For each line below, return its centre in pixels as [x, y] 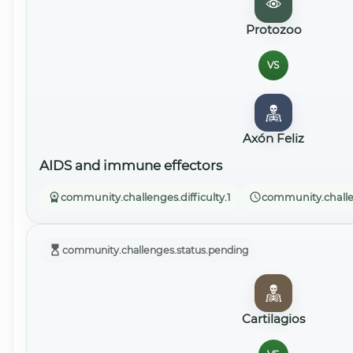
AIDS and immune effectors [131, 165]
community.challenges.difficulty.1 [146, 197]
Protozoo [273, 29]
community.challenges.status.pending [156, 250]
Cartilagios [273, 318]
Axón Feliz [273, 139]
